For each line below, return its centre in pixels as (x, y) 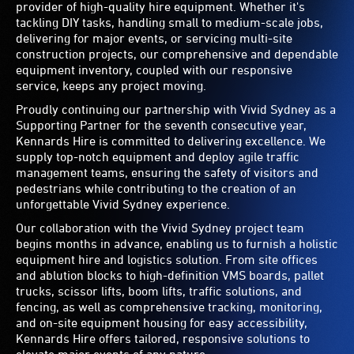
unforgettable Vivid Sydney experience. (123, 203)
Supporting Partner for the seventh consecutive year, (161, 124)
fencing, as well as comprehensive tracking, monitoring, (169, 306)
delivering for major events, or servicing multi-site (154, 38)
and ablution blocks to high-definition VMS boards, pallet (170, 275)
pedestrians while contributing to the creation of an (156, 188)
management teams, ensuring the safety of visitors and (167, 172)
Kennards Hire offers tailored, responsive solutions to (163, 338)
